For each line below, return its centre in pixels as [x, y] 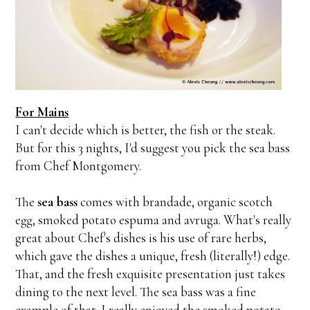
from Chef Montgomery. [79, 165]
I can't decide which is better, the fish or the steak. [146, 129]
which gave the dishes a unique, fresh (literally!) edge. [153, 255]
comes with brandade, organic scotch [175, 201]
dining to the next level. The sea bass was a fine [136, 291]
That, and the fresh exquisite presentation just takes [151, 273]
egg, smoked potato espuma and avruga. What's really [154, 219]
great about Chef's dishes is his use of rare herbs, [141, 237]
